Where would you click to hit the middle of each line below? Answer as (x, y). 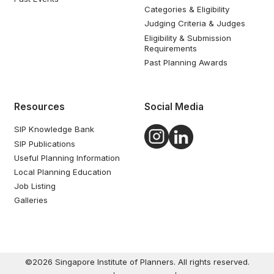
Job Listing (35, 186)
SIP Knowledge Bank (54, 129)
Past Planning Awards (186, 62)
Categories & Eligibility (187, 9)
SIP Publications (45, 143)
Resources (40, 106)
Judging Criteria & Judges (194, 24)
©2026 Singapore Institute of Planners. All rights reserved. (137, 262)
